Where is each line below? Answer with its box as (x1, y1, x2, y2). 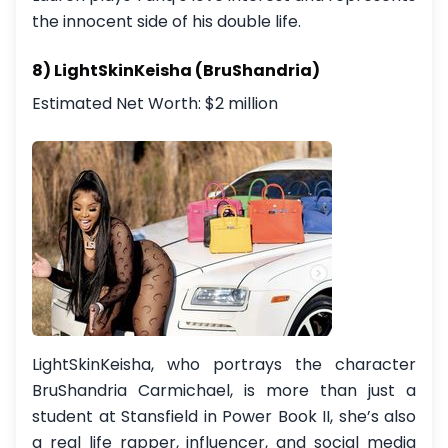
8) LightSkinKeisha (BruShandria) (32, 59, 320, 82)
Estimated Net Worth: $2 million (32, 92, 278, 115)
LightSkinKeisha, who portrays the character (32, 353, 416, 376)
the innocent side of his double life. (32, 10, 301, 33)
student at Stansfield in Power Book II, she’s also (32, 405, 416, 428)
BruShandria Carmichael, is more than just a (32, 379, 416, 402)
